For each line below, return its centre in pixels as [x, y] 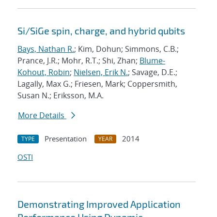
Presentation [66, 139]
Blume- [152, 61]
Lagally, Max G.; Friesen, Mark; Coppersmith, [97, 84]
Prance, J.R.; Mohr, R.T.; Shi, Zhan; [78, 61]
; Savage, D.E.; [153, 72]
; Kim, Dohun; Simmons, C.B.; [126, 49]
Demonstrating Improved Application [99, 204]
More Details [42, 116]
